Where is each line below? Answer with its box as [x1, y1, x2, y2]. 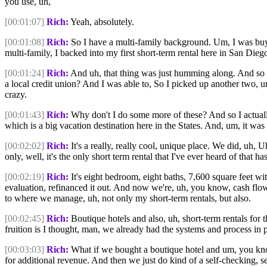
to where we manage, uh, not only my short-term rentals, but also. [5, 193, 251, 203]
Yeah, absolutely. [69, 16, 134, 27]
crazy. [5, 89, 27, 100]
